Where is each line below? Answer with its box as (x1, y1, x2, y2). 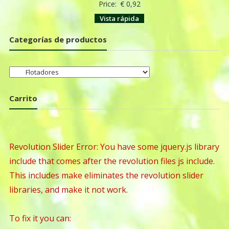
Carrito (9, 93, 37, 103)
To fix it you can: (9, 213, 71, 224)
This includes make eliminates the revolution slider (9, 170, 203, 181)
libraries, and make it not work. (9, 184, 128, 196)
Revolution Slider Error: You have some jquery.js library (9, 141, 219, 153)
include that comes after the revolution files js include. (9, 155, 215, 167)
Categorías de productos (9, 34, 107, 44)
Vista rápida (100, 13, 140, 23)
